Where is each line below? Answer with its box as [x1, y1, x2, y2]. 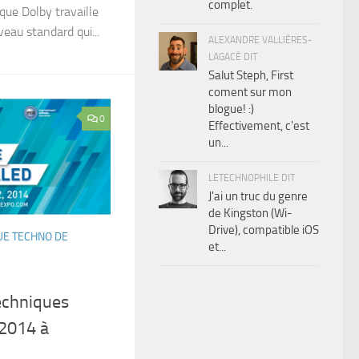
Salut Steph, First [208, 68, 293, 83]
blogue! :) [208, 102, 254, 117]
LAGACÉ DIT [208, 51, 257, 63]
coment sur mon [208, 85, 292, 100]
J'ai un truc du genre [208, 189, 308, 204]
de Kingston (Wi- [208, 206, 292, 221]
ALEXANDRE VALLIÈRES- [208, 34, 312, 46]
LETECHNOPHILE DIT [208, 172, 295, 184]
